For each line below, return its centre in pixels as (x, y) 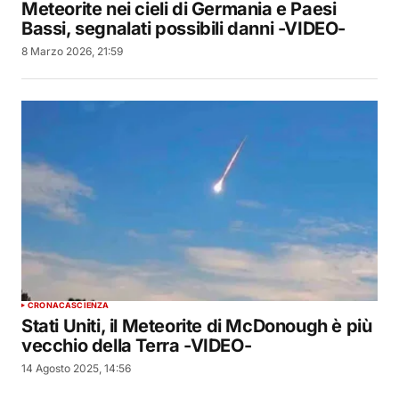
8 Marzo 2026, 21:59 (72, 52)
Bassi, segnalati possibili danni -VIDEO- (184, 29)
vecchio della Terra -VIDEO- (137, 346)
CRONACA (50, 305)
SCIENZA (90, 305)
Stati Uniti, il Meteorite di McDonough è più (197, 326)
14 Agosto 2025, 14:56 (76, 369)
